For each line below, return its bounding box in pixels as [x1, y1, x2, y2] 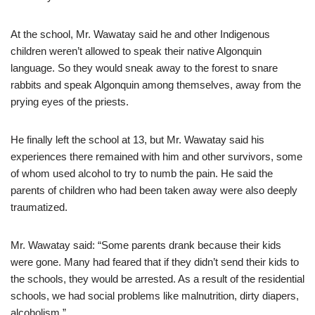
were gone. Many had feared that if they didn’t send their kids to [11, 256, 299, 268]
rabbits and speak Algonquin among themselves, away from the [11, 79, 301, 91]
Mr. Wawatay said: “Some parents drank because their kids [11, 239, 281, 251]
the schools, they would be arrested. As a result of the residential [11, 273, 304, 285]
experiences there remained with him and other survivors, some [11, 150, 302, 162]
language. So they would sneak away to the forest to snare [11, 62, 278, 74]
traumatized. [11, 201, 67, 213]
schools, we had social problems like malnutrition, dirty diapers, [11, 290, 299, 302]
